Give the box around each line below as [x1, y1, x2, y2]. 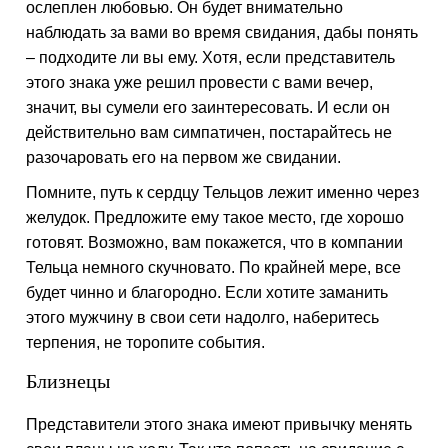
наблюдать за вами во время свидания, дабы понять [26, 24, 419, 41]
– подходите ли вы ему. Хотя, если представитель [26, 49, 396, 66]
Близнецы [26, 367, 111, 394]
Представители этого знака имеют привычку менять [26, 416, 413, 433]
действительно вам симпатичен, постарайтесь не [26, 124, 393, 141]
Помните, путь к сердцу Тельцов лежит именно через [26, 184, 420, 201]
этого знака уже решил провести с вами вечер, [26, 74, 374, 91]
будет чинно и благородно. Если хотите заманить [26, 284, 389, 301]
